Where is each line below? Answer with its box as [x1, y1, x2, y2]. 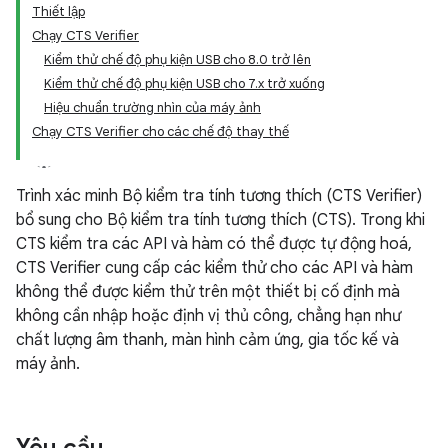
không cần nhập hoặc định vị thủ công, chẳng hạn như [16, 306, 401, 326]
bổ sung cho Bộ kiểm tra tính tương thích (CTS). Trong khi [16, 210, 425, 230]
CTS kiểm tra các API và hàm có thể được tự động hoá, [16, 234, 412, 254]
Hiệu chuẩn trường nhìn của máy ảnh [44, 99, 261, 116]
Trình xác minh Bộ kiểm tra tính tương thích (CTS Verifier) [16, 186, 422, 206]
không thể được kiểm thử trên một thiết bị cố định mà [16, 282, 400, 302]
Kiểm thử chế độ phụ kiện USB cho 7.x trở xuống [44, 75, 325, 92]
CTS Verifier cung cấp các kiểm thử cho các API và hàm [16, 258, 413, 278]
